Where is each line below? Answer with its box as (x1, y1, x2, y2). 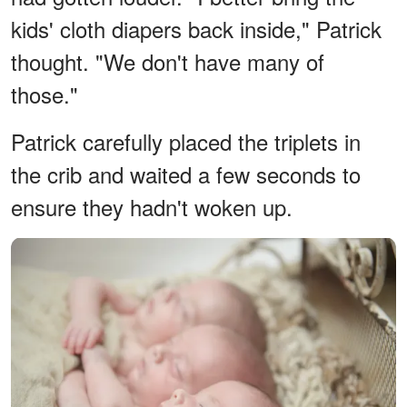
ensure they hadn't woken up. (11, 191, 293, 223)
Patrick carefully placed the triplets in (11, 125, 361, 158)
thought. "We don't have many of (11, 45, 324, 78)
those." (11, 78, 78, 111)
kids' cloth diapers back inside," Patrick (11, 13, 382, 45)
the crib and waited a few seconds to (11, 158, 361, 191)
